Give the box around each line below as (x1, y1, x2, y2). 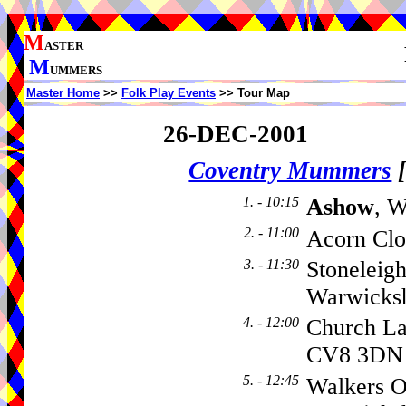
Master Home (26, 86, 100, 100)
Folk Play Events (121, 86, 216, 100)
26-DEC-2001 (162, 120, 308, 148)
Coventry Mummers (188, 157, 392, 185)
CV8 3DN (306, 342, 403, 369)
